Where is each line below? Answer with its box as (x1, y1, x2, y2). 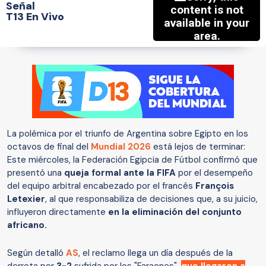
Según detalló (7, 247, 66, 259)
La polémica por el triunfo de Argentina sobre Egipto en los (7, 128, 248, 140)
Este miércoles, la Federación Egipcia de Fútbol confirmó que (7, 154, 258, 166)
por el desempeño (176, 167, 253, 179)
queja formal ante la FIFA (64, 167, 176, 179)
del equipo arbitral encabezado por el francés (7, 180, 195, 192)
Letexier (7, 193, 45, 205)
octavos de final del (7, 141, 91, 153)
